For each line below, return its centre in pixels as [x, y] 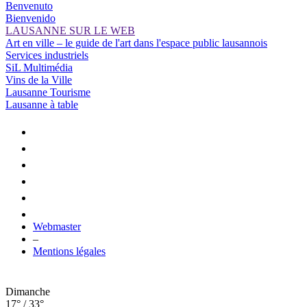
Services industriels [47, 56]
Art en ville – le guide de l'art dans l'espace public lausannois [136, 43]
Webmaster [57, 227]
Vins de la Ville [39, 80]
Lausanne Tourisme [48, 93]
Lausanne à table [42, 105]
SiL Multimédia [39, 68]
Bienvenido [30, 19]
